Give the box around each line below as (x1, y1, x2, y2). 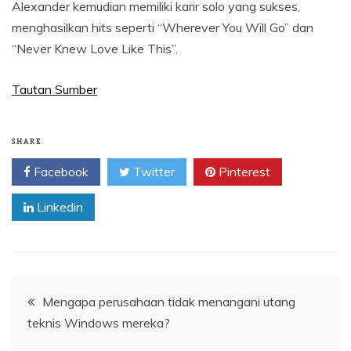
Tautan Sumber (12, 81, 97, 97)
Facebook (31, 163, 89, 179)
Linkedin (34, 198, 83, 215)
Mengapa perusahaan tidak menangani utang (42, 293, 295, 309)
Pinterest (215, 163, 270, 179)
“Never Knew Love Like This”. (12, 40, 178, 56)
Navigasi (11, 280, 100, 311)
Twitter (130, 163, 175, 179)
